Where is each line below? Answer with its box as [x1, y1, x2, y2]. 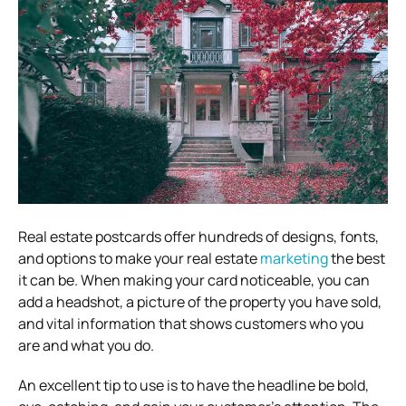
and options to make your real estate [18, 247, 260, 268]
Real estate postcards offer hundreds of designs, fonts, [18, 226, 379, 246]
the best [328, 247, 385, 268]
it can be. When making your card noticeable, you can [18, 269, 370, 290]
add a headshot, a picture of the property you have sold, [18, 291, 382, 312]
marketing [260, 247, 328, 268]
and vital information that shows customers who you [18, 313, 364, 333]
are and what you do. [18, 334, 154, 355]
